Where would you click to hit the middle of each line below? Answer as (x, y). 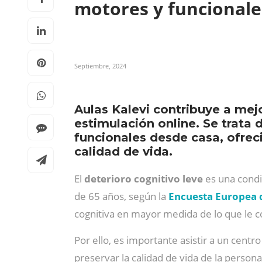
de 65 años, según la (121, 196)
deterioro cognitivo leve (145, 179)
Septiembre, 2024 (100, 66)
